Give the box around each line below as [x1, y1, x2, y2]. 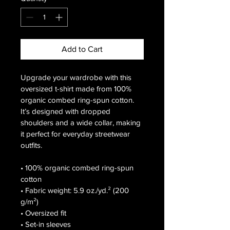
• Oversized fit [21, 208, 66, 218]
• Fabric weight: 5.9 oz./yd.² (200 [21, 186, 131, 195]
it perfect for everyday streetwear [21, 129, 132, 139]
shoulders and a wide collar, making [21, 118, 143, 127]
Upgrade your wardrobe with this [21, 73, 133, 82]
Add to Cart [62, 45, 103, 54]
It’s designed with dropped [21, 107, 112, 116]
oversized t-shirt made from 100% [21, 84, 133, 93]
